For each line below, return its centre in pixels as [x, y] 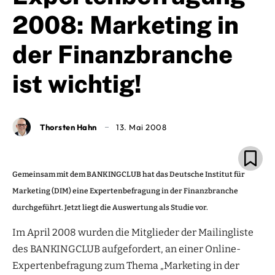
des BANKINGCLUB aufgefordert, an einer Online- [126, 249]
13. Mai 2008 [141, 127]
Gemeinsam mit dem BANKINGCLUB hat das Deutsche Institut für [129, 175]
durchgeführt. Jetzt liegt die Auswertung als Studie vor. [110, 208]
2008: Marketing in [126, 25]
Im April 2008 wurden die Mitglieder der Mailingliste [133, 233]
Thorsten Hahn [68, 127]
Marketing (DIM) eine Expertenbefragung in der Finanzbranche [125, 191]
